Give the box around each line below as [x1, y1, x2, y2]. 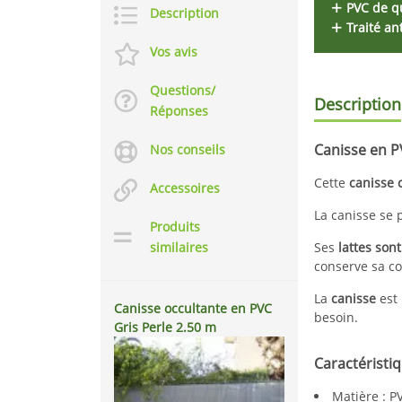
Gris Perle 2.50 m [114, 319, 216, 336]
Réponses [150, 102, 208, 119]
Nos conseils [150, 141, 225, 158]
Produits [150, 218, 200, 235]
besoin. [314, 309, 358, 326]
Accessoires [150, 179, 220, 197]
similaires [150, 239, 208, 256]
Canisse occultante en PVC [114, 300, 272, 317]
